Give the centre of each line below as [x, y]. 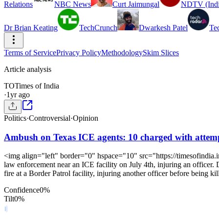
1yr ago [18, 95]
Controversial [50, 118]
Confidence [22, 190]
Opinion [86, 118]
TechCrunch [98, 28]
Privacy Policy [79, 53]
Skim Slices [161, 53]
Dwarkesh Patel [163, 28]
